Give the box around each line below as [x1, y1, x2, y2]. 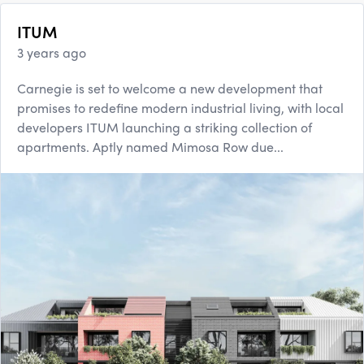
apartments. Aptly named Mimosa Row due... [17, 136, 284, 156]
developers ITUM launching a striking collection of [17, 117, 312, 136]
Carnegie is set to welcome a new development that [17, 78, 323, 97]
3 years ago [17, 42, 86, 62]
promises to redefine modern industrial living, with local [17, 97, 344, 117]
